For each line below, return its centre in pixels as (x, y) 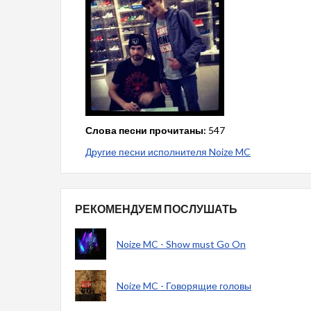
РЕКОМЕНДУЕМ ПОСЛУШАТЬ (156, 209)
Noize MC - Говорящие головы (184, 286)
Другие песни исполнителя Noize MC (168, 152)
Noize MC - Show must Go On (181, 244)
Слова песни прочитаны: (146, 130)
